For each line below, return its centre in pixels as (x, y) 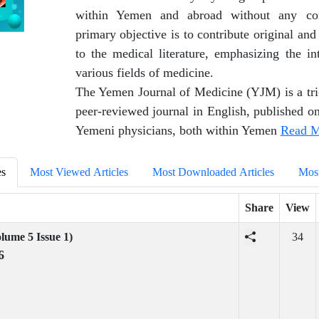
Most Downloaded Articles (213, 172)
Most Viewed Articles (79, 172)
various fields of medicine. (144, 73)
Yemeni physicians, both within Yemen (178, 130)
